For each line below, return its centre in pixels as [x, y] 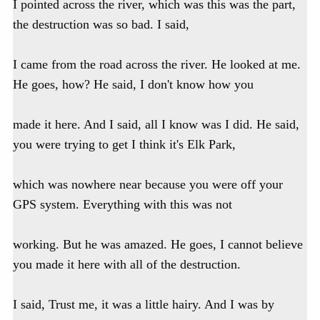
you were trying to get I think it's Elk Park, [124, 145]
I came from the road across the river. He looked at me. [157, 65]
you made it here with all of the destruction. [127, 265]
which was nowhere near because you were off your [148, 185]
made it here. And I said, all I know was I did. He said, [156, 125]
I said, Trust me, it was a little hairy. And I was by [144, 305]
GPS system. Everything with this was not [122, 205]
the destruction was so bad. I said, [101, 25]
